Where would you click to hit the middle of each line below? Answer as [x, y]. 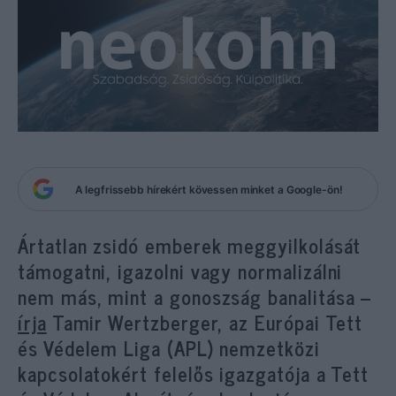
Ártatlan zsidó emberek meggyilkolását [190, 245]
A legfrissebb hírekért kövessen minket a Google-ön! [209, 189]
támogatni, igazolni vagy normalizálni [180, 271]
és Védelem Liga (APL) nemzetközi [169, 348]
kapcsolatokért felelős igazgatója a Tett [194, 373]
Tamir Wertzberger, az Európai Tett [205, 322]
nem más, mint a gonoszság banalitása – [195, 297]
